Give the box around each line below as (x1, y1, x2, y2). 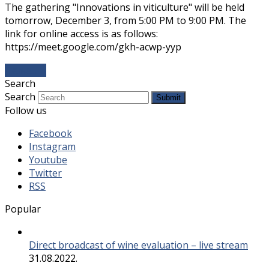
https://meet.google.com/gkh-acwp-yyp (5, 40, 181, 53)
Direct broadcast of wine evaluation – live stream (29, 238, 248, 252)
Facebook (29, 126, 72, 140)
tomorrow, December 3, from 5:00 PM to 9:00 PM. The (5, 13, 246, 27)
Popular (5, 202, 41, 216)
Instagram (29, 139, 76, 153)
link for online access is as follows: (5, 26, 158, 40)
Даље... (5, 63, 37, 77)
